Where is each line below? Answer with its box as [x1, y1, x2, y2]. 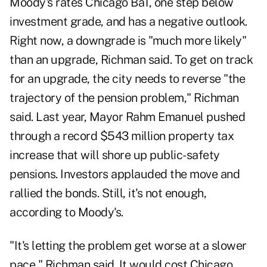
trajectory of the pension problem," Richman [10, 91, 239, 105]
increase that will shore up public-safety [10, 148, 220, 163]
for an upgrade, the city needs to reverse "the [10, 72, 245, 86]
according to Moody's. [10, 205, 123, 220]
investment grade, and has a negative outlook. [10, 14, 247, 29]
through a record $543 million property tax [10, 129, 234, 144]
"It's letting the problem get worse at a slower [10, 238, 247, 253]
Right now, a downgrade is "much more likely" [10, 33, 246, 48]
